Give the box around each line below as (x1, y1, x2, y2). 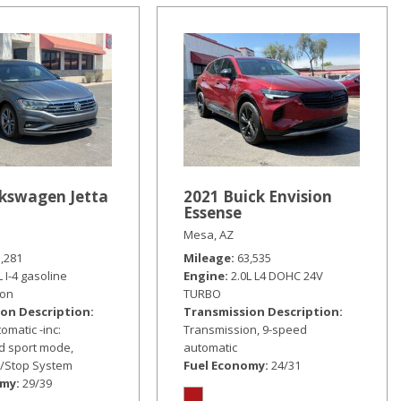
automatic (183, 338, 237, 355)
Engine (183, 267, 225, 284)
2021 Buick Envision (183, 185, 332, 207)
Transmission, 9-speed (183, 320, 307, 337)
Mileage (183, 249, 231, 266)
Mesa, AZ (183, 226, 234, 243)
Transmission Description (183, 303, 339, 320)
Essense (183, 201, 242, 223)
